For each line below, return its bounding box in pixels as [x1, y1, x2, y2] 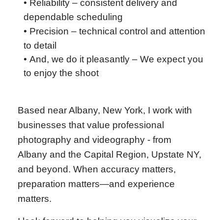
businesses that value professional [18, 120, 164, 130]
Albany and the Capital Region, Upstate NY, [18, 149, 201, 160]
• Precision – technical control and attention [24, 26, 205, 36]
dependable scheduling [24, 12, 123, 22]
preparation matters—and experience [18, 179, 175, 189]
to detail [24, 40, 59, 51]
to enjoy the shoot [24, 68, 99, 78]
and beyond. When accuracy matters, [18, 164, 176, 174]
